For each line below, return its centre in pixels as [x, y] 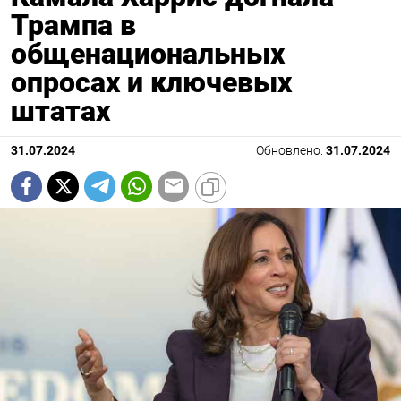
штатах [60, 111]
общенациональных [148, 53]
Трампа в [73, 25]
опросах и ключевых [151, 82]
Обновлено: [291, 150]
